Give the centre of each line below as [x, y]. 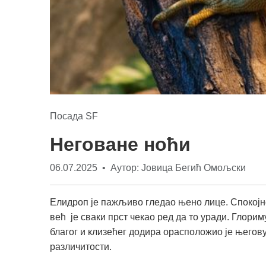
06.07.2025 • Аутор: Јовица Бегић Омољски [148, 168]
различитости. [81, 247]
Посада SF [74, 116]
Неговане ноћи [120, 145]
